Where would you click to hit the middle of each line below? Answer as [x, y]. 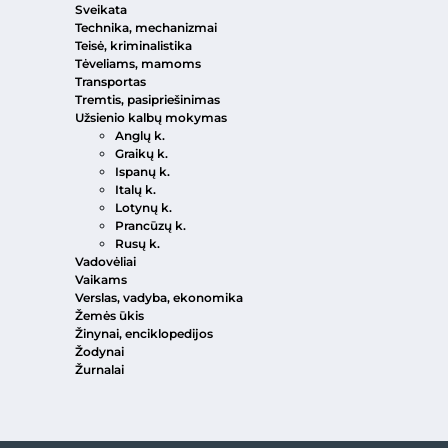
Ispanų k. [142, 171]
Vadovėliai [105, 261]
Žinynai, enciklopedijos [144, 333]
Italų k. [135, 189]
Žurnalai [99, 369]
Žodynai [99, 351]
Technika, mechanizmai [146, 27]
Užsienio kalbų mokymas [151, 117]
